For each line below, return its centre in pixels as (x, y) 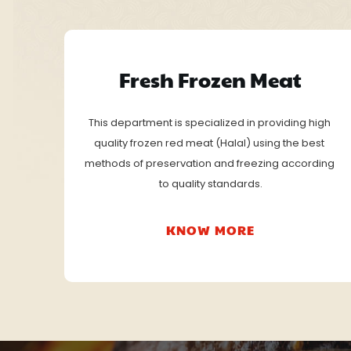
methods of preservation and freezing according (209, 163)
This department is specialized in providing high (209, 122)
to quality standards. (210, 183)
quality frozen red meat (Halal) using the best (210, 143)
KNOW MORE (210, 230)
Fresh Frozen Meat (211, 79)
